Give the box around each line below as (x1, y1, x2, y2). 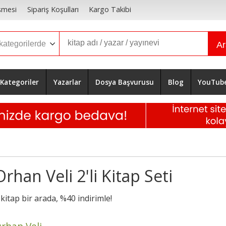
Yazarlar (53, 77, 81, 87)
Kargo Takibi (88, 5, 131, 15)
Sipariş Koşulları (27, 5, 79, 15)
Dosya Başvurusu (95, 77, 154, 87)
